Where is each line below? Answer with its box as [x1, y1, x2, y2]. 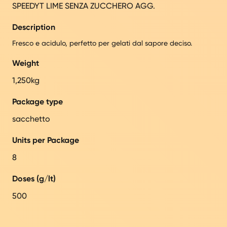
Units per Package [12, 135, 79, 145]
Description [12, 22, 55, 32]
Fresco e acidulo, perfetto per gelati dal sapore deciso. [12, 39, 192, 47]
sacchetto [12, 113, 50, 124]
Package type [12, 96, 63, 106]
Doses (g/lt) [12, 173, 56, 183]
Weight [12, 58, 39, 68]
